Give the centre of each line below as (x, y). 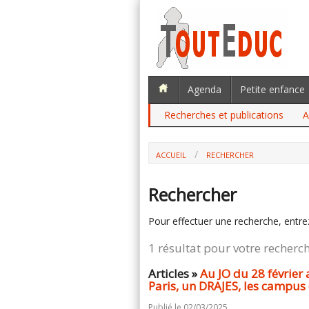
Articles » (174, 273)
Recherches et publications (224, 115)
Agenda (205, 89)
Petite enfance (272, 89)
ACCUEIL (171, 155)
